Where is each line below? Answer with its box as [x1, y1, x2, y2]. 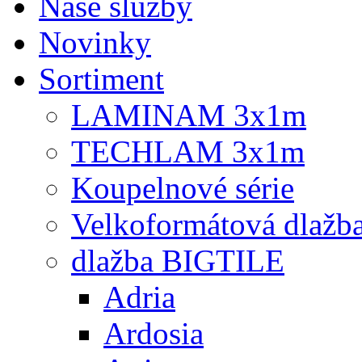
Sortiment [39, 61, 164, 97]
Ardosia [103, 316, 204, 351]
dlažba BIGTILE [71, 243, 284, 279]
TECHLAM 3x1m [71, 134, 305, 170]
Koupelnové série [71, 170, 294, 206]
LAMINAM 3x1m [71, 98, 306, 133]
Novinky [39, 25, 151, 61]
